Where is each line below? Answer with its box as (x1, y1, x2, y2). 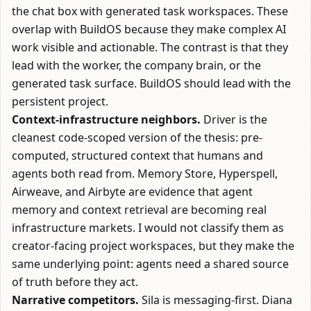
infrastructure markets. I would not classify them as (12, 220, 284, 235)
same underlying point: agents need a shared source (12, 256, 289, 271)
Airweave (12, 184, 60, 199)
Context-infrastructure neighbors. (12, 112, 201, 127)
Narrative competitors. (12, 292, 139, 308)
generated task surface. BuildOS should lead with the (12, 76, 291, 91)
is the (236, 112, 267, 127)
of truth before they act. (12, 274, 138, 289)
